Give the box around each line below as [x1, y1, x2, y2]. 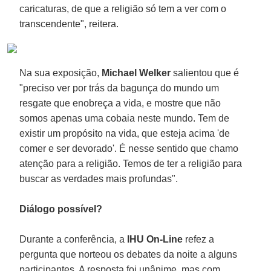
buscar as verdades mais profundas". [19, 173, 178, 184]
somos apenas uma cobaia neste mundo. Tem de [19, 113, 230, 123]
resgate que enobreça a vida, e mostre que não [19, 97, 221, 108]
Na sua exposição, [19, 67, 102, 78]
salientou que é [171, 67, 240, 78]
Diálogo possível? [19, 203, 103, 214]
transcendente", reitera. [19, 18, 119, 29]
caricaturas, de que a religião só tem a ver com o [19, 3, 227, 14]
